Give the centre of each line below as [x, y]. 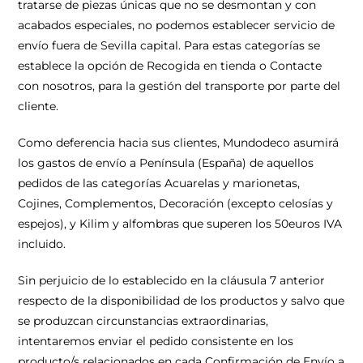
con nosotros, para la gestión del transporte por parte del [179, 86]
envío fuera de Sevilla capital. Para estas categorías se [169, 45]
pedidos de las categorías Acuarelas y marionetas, [159, 183]
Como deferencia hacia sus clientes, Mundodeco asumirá [179, 143]
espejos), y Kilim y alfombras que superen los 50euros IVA [180, 224]
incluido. [42, 244]
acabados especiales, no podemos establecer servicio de [177, 25]
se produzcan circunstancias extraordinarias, [143, 321]
